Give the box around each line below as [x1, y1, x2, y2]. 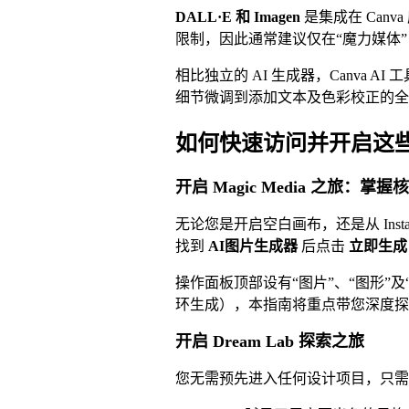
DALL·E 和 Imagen [175, 9, 300, 25]
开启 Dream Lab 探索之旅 [175, 332, 364, 351]
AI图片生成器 [208, 238, 298, 254]
